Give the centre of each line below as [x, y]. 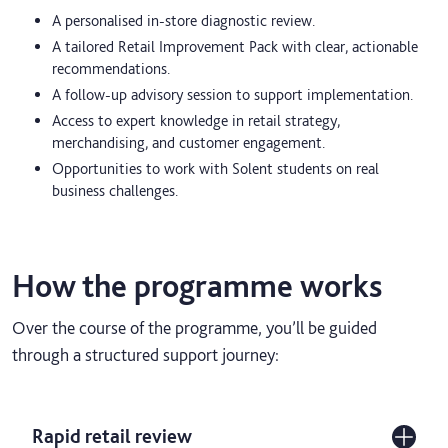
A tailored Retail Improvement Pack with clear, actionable [235, 46]
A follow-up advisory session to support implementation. [232, 94]
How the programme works [197, 286]
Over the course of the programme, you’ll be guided [194, 327]
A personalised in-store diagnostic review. [183, 20]
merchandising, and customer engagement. [188, 142]
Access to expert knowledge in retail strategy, [196, 120]
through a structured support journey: [145, 354]
